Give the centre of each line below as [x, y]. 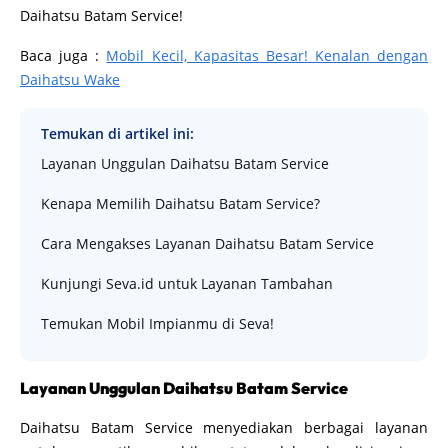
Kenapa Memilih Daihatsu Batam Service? [180, 203]
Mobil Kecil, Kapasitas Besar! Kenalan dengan [267, 55]
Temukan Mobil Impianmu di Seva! [157, 323]
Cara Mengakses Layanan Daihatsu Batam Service [207, 243]
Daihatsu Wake [70, 79]
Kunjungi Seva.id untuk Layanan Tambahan [187, 283]
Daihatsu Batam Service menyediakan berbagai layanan [224, 427]
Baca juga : [63, 55]
